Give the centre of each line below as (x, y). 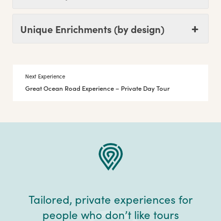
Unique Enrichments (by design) (92, 29)
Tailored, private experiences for (110, 199)
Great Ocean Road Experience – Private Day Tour (97, 88)
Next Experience (45, 76)
